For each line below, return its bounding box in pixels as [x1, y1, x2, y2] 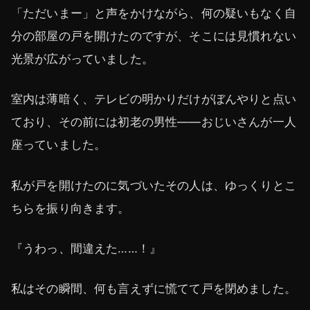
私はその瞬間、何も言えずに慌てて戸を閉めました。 [11, 282, 296, 296]
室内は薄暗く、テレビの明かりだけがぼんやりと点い [11, 92, 296, 107]
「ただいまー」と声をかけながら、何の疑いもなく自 [11, 6, 296, 21]
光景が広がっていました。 [11, 52, 154, 66]
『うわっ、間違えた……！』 [11, 241, 162, 255]
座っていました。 [11, 138, 107, 152]
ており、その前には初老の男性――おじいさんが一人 [11, 115, 296, 129]
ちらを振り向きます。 [11, 201, 130, 215]
